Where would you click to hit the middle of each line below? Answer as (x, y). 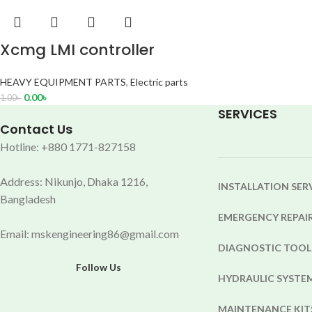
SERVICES (247, 114)
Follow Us (98, 267)
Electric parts (159, 82)
